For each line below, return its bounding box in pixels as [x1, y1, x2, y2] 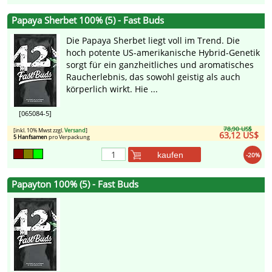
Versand [64, 126, 86, 135]
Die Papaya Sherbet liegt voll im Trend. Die [66, 35, 240, 47]
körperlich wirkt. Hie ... [66, 83, 158, 95]
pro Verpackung [47, 133, 90, 141]
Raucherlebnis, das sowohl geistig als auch [66, 71, 240, 83]
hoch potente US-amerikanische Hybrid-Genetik [66, 47, 260, 59]
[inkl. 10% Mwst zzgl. [13, 126, 64, 135]
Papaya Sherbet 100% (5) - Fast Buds [12, 14, 164, 27]
